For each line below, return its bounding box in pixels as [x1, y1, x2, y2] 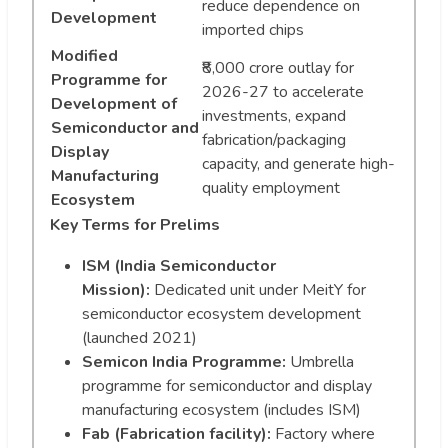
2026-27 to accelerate [202, 80, 364, 103]
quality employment [202, 176, 340, 199]
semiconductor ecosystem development [82, 302, 361, 325]
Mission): [82, 278, 150, 301]
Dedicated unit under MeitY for [150, 278, 366, 301]
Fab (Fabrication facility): [82, 422, 271, 445]
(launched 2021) [82, 326, 197, 349]
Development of [51, 92, 177, 115]
